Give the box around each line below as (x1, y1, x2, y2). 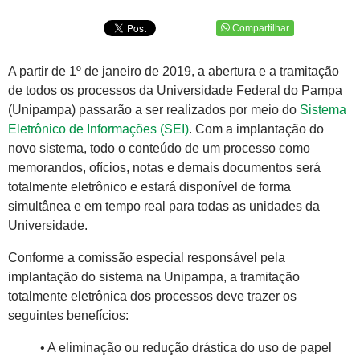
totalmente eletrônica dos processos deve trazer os (8, 289, 297, 304)
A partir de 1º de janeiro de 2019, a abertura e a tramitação (8, 64, 339, 79)
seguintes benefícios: (8, 309, 129, 323)
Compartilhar (231, 22, 289, 34)
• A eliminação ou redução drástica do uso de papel (40, 341, 332, 355)
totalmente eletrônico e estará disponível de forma (8, 180, 291, 194)
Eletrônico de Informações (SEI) (8, 122, 189, 137)
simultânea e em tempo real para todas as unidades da (8, 199, 320, 214)
